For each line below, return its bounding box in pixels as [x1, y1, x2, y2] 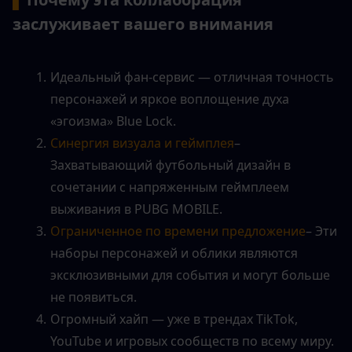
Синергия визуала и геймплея [49, 134, 234, 152]
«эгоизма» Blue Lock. [50, 112, 176, 130]
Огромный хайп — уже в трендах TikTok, [49, 310, 298, 328]
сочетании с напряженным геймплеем [50, 178, 289, 196]
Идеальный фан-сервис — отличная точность [49, 68, 334, 86]
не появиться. [50, 288, 137, 306]
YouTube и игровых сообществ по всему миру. [50, 332, 334, 350]
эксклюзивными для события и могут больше [50, 266, 330, 284]
